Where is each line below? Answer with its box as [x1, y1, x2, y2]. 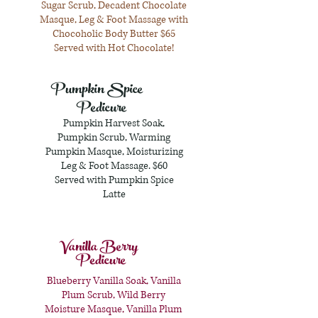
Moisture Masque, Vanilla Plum [45, 302, 182, 316]
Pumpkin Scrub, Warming [57, 131, 170, 144]
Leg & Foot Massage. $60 [60, 159, 168, 172]
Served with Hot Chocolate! [54, 41, 174, 55]
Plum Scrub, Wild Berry [62, 288, 165, 302]
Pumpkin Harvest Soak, [63, 116, 165, 130]
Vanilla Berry [60, 234, 138, 263]
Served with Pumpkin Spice [54, 173, 174, 187]
